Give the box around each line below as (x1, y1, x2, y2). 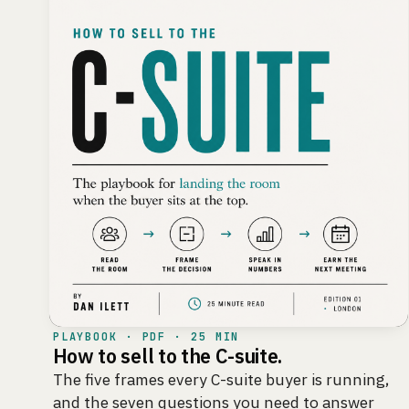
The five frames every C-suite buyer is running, (52, 368, 389, 390)
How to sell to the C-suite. (52, 342, 283, 369)
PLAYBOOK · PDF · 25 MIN (52, 329, 240, 344)
